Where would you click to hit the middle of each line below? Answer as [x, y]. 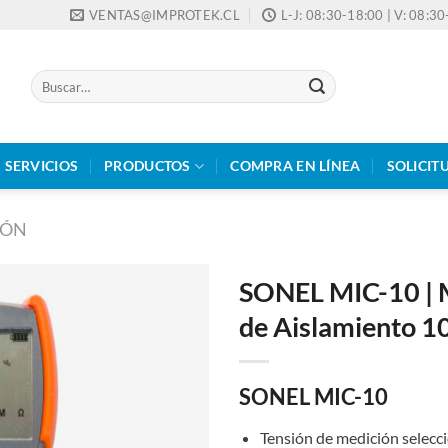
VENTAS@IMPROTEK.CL [164, 15]
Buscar [48, 78]
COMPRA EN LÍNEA [295, 165]
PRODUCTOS [147, 165]
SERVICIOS [41, 165]
